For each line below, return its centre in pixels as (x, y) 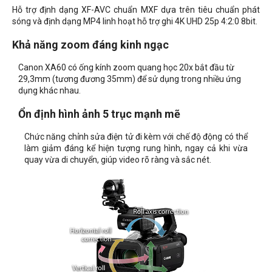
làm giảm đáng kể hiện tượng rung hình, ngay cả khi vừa (136, 148)
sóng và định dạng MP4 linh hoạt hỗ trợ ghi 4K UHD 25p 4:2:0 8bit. (135, 22)
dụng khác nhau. (49, 91)
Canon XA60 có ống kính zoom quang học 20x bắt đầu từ (126, 68)
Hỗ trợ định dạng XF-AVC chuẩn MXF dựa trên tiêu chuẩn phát (136, 10)
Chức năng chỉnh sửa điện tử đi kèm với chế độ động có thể (136, 137)
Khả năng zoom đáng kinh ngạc (90, 45)
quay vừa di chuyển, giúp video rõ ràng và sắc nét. (118, 160)
